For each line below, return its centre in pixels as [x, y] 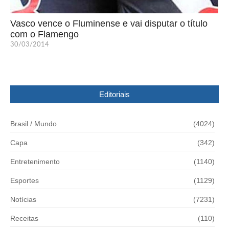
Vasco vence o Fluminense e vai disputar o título [109, 23]
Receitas [24, 218]
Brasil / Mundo [33, 123]
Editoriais [114, 94]
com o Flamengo [44, 34]
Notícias [23, 199]
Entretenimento [35, 161]
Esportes [25, 180]
